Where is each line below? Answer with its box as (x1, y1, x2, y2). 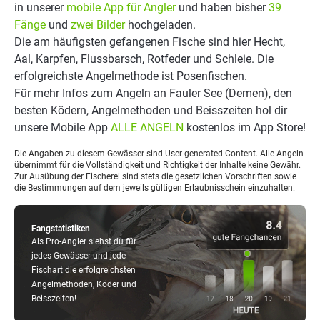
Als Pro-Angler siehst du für (31, 236, 136, 246)
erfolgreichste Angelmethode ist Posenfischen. (14, 69, 247, 83)
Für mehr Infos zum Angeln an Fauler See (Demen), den (14, 86, 292, 100)
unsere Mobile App (14, 121, 111, 134)
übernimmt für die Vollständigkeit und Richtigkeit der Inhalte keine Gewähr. (14, 160, 301, 170)
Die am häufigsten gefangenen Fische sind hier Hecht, (14, 35, 285, 49)
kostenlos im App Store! (184, 121, 306, 134)
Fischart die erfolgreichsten (31, 265, 136, 275)
